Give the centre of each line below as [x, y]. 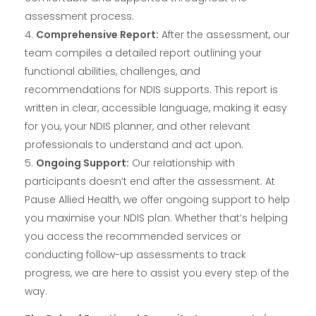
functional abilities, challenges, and [113, 72]
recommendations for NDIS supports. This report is [151, 90]
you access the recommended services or [133, 237]
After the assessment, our [224, 35]
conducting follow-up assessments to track [135, 255]
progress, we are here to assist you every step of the [157, 273]
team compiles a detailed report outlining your [143, 53]
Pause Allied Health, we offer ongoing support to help [157, 200]
